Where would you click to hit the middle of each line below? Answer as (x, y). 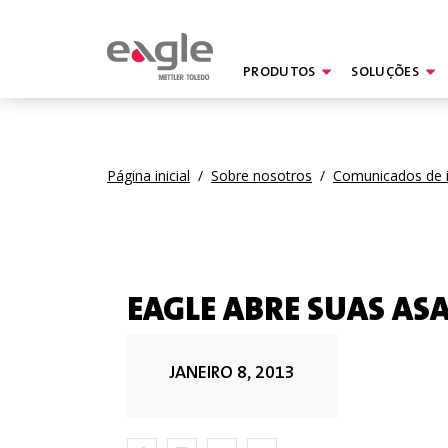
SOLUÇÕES (385, 73)
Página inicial (148, 175)
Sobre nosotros (261, 175)
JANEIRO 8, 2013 (232, 374)
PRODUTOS (279, 73)
